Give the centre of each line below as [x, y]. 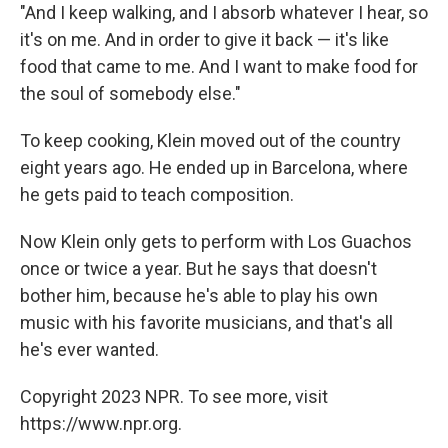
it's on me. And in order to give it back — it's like [204, 39]
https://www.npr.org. [101, 423]
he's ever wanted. [89, 349]
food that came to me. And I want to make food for [219, 66]
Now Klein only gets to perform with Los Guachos [216, 241]
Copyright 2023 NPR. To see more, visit [174, 396]
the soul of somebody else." [130, 93]
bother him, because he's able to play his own [199, 295]
